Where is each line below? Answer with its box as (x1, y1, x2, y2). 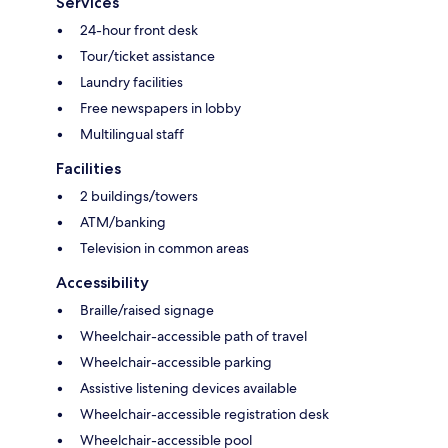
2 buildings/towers (80, 187, 198, 206)
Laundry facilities (80, 73, 183, 92)
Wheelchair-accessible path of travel (80, 327, 307, 346)
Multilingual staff (80, 125, 184, 144)
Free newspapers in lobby (80, 99, 241, 118)
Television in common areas (80, 239, 249, 258)
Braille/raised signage (80, 301, 214, 320)
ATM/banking (80, 213, 166, 232)
